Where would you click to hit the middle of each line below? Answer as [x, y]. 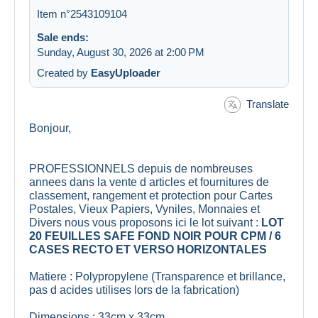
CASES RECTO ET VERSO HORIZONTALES [148, 250]
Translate [268, 104]
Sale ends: [63, 37]
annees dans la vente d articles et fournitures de [149, 182]
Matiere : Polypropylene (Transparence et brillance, [157, 277]
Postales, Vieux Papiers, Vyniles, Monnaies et [144, 209]
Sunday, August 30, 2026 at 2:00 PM [121, 52]
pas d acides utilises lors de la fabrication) [134, 290]
